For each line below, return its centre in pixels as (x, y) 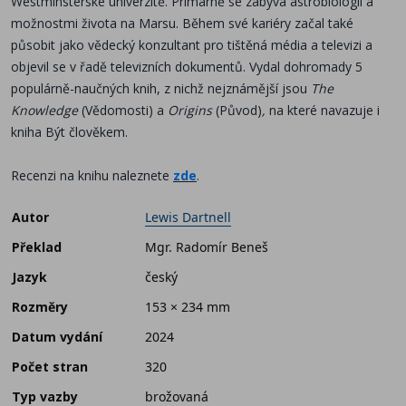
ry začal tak (313, 23)
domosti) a (134, 110)
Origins (192, 110)
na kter (290, 110)
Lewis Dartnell (188, 217)
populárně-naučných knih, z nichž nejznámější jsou (161, 88)
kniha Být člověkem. (69, 131)
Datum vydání (57, 336)
